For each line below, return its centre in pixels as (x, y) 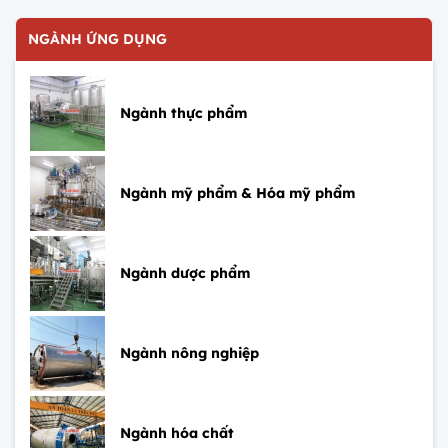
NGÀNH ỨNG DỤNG (97, 38)
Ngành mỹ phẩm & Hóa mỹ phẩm (237, 192)
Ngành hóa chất (177, 432)
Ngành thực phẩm (183, 112)
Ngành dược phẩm (185, 272)
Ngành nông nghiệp (189, 352)
